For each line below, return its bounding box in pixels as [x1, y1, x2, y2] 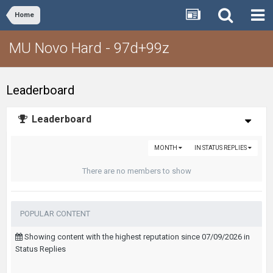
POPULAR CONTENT [20, 209, 90, 218]
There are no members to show [82, 166, 191, 175]
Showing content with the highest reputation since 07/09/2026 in [23, 232, 250, 241]
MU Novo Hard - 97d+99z [9, 40, 169, 57]
